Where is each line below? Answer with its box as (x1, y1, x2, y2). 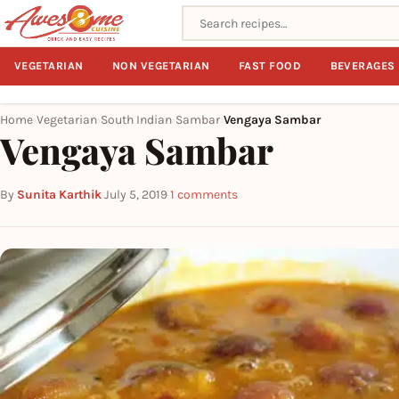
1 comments (170, 187, 238, 202)
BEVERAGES (330, 60, 395, 72)
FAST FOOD (239, 60, 302, 72)
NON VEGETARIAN (112, 60, 210, 72)
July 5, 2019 (104, 187, 167, 202)
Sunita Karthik (17, 187, 102, 202)
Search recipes (181, 7, 276, 24)
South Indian (101, 112, 172, 127)
